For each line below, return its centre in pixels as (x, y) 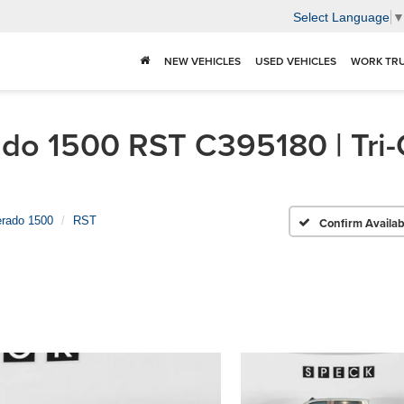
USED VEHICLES (296, 61)
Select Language (341, 17)
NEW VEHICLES (202, 61)
